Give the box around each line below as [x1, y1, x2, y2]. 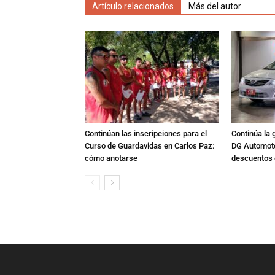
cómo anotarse [85, 153, 137, 163]
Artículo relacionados [92, 1, 174, 11]
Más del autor [188, 1, 241, 11]
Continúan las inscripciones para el [85, 129, 207, 138]
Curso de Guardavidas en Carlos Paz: [85, 141, 214, 150]
